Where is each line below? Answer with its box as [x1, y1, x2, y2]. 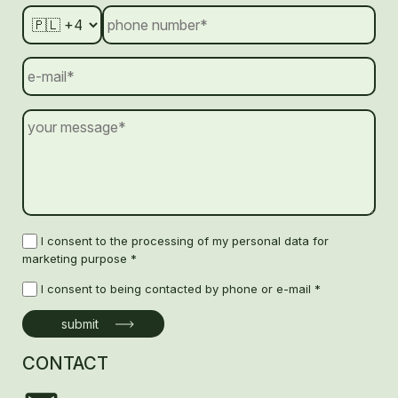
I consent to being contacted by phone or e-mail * [41, 281, 321, 296]
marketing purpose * [22, 251, 137, 266]
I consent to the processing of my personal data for [41, 233, 329, 248]
